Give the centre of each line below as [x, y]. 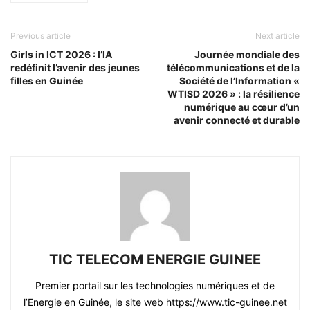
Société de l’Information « [239, 81]
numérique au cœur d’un [242, 107]
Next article [277, 36]
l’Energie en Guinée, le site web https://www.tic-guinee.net [155, 302]
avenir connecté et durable [237, 120]
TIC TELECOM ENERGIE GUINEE [155, 260]
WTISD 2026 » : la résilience [234, 94]
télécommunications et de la [233, 68]
